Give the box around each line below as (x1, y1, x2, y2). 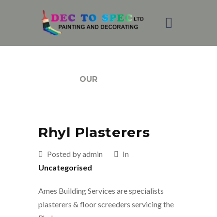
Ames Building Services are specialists (38, 186, 164, 196)
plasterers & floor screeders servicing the (38, 200, 174, 209)
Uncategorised (38, 163, 92, 172)
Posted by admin (46, 149, 103, 159)
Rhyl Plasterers (38, 124, 150, 141)
